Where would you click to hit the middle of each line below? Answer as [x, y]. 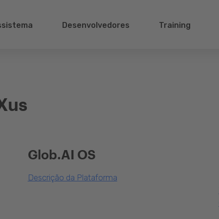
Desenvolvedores [96, 25]
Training [175, 25]
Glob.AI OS [62, 154]
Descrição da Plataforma [72, 177]
